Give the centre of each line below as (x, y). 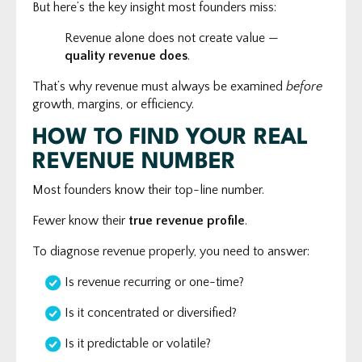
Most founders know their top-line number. (148, 189)
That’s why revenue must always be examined (159, 86)
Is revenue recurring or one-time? (154, 282)
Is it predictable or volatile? (138, 343)
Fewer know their (80, 220)
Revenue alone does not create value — (172, 38)
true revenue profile (187, 220)
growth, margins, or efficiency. (113, 104)
